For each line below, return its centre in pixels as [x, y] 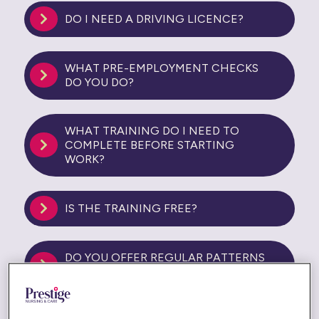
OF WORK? [94, 271]
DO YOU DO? [99, 82]
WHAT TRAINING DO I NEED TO [152, 130]
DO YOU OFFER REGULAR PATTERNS [164, 257]
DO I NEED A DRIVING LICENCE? [154, 19]
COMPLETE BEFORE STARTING [149, 145]
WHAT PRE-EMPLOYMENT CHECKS [161, 68]
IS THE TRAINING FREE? [131, 208]
